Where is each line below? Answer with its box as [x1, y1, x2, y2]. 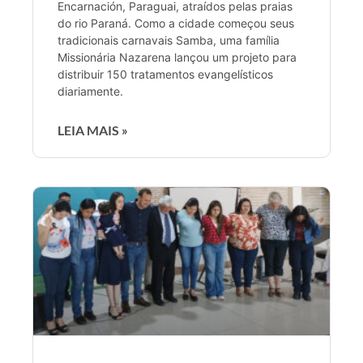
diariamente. [58, 83, 123, 98]
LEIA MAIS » [58, 122, 128, 138]
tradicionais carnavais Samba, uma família [58, 32, 280, 47]
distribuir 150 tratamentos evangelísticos [58, 66, 273, 81]
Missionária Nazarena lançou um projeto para [58, 49, 297, 64]
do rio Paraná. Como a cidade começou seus [58, 15, 294, 30]
